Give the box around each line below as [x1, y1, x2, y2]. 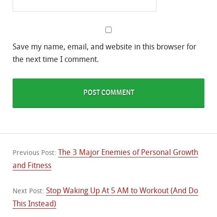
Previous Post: [13, 149, 58, 157]
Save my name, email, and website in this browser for [13, 42, 196, 51]
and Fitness [13, 161, 51, 170]
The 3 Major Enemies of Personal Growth [58, 148, 198, 157]
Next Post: [13, 187, 46, 195]
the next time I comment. [13, 55, 99, 64]
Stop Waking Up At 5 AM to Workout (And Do [46, 186, 198, 195]
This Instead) [13, 199, 56, 208]
